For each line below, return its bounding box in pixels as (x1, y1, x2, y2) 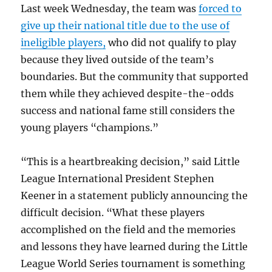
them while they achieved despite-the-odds (21, 87, 234, 100)
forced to (199, 2, 242, 15)
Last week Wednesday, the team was (21, 2, 199, 15)
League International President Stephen (21, 172, 215, 185)
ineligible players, (21, 36, 106, 49)
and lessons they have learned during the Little (21, 240, 248, 253)
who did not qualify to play (106, 36, 237, 49)
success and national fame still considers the (21, 104, 236, 117)
